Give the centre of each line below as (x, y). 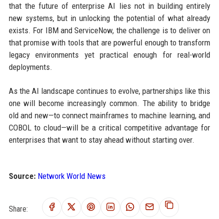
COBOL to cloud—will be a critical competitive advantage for (109, 128)
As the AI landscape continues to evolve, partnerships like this (109, 91)
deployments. (30, 67)
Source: (22, 176)
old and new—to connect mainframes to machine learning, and (109, 116)
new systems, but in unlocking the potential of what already (109, 18)
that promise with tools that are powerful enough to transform (109, 43)
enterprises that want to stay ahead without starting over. (101, 140)
